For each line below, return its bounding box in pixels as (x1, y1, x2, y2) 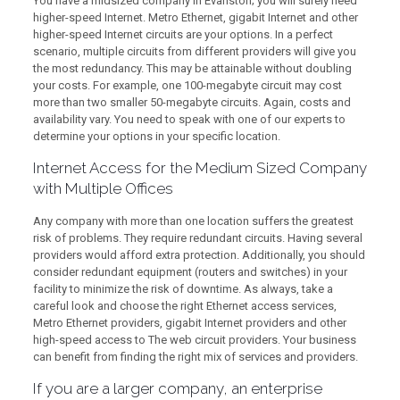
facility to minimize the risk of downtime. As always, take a (32, 282, 333, 296)
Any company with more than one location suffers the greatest (32, 214, 354, 228)
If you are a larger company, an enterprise (32, 379, 322, 397)
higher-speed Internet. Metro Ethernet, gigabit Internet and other (32, 11, 358, 24)
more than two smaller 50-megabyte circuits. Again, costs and (32, 96, 351, 109)
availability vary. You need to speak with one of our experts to (32, 112, 346, 126)
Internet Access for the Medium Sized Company (32, 159, 367, 177)
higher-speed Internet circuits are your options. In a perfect (32, 28, 333, 41)
